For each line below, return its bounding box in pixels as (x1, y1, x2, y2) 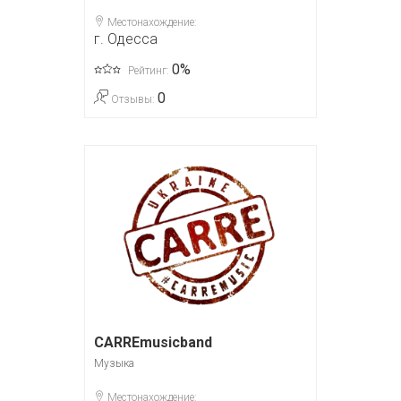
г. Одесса (94, 30, 158, 47)
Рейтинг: (125, 64, 172, 77)
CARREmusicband (94, 334, 212, 352)
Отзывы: (108, 92, 158, 106)
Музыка (94, 357, 134, 371)
